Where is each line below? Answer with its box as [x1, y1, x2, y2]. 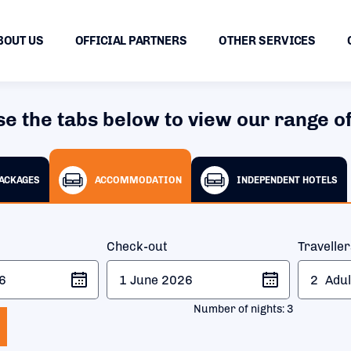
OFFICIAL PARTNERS [75, 34, 187, 48]
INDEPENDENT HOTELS [237, 175, 338, 186]
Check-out [107, 239, 168, 254]
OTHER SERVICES [219, 34, 316, 48]
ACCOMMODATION [95, 175, 182, 186]
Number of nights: [194, 302, 287, 316]
